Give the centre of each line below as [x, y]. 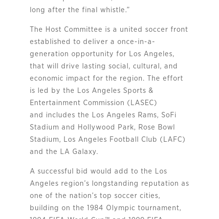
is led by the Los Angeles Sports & [91, 90]
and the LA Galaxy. [64, 152]
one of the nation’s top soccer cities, [95, 196]
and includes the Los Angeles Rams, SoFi [103, 115]
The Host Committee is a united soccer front [109, 29]
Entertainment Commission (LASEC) [93, 103]
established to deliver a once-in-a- [92, 42]
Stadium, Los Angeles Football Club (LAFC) [108, 139]
